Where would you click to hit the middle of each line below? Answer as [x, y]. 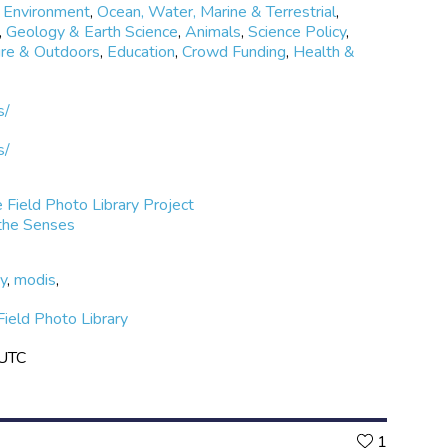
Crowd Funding [234, 51]
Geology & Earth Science [92, 31]
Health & [324, 51]
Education [141, 51]
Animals [213, 31]
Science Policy [297, 31]
